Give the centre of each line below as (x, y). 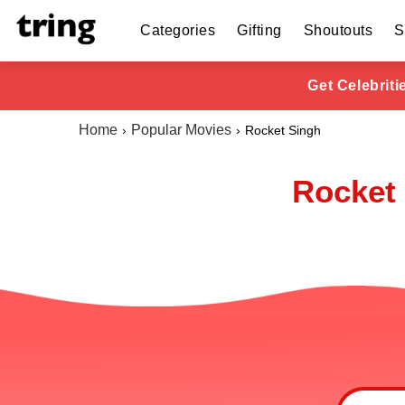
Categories (178, 30)
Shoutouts (338, 30)
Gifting (259, 30)
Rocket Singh (283, 130)
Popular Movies (181, 130)
